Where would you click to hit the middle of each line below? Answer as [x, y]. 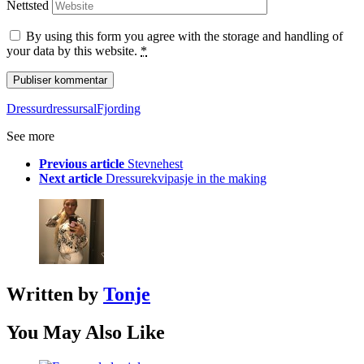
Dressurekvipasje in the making [186, 179]
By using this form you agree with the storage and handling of [184, 37]
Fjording [119, 109]
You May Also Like [86, 333]
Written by [55, 295]
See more [30, 136]
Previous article [82, 164]
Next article [71, 179]
